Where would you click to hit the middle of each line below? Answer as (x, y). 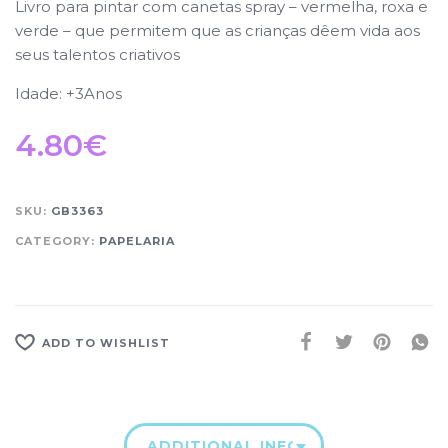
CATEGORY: (57, 240)
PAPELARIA (137, 240)
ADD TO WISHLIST (106, 342)
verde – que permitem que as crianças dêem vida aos (217, 30)
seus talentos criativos (97, 54)
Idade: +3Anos (68, 93)
